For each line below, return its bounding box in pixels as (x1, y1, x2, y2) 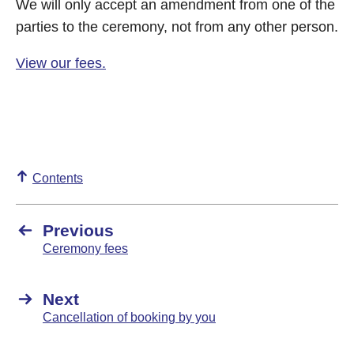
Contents (32, 171, 83, 185)
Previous (43, 221, 114, 239)
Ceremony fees (43, 242, 128, 255)
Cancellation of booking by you (43, 311, 216, 324)
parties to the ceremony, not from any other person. (16, 19, 338, 35)
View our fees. (16, 55, 106, 71)
